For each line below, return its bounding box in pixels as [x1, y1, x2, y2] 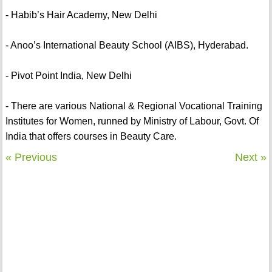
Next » [235, 151, 267, 164]
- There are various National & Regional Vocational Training [5, 101, 262, 112]
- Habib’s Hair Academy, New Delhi [5, 10, 157, 21]
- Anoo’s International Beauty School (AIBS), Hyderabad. [5, 40, 248, 51]
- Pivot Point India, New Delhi [5, 70, 132, 81]
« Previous [5, 151, 57, 164]
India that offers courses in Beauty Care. [5, 131, 177, 142]
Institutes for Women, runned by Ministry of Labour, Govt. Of [5, 116, 259, 127]
